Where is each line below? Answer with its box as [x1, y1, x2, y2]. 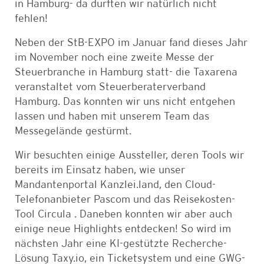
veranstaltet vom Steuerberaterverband [15, 82, 206, 92]
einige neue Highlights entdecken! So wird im [15, 224, 231, 234]
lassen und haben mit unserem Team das [15, 111, 209, 121]
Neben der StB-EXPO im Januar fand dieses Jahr [15, 38, 247, 48]
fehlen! [15, 14, 48, 24]
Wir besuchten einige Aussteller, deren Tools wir [15, 150, 244, 160]
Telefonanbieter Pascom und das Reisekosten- [15, 194, 235, 204]
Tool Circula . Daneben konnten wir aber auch [15, 209, 232, 219]
